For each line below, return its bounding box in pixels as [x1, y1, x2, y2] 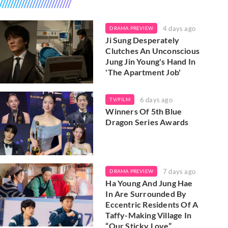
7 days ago [162, 167, 195, 176]
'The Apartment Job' [105, 67, 181, 77]
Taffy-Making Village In [105, 210, 191, 220]
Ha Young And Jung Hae [105, 178, 193, 188]
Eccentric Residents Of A [105, 199, 198, 209]
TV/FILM [109, 96, 130, 103]
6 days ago [139, 96, 173, 104]
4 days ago [162, 24, 195, 33]
